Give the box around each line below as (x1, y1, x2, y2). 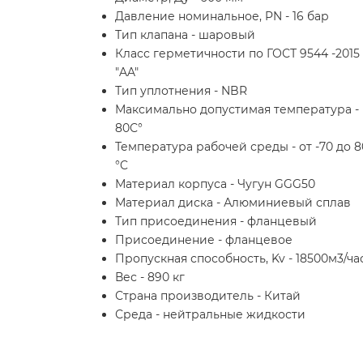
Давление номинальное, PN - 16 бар (115, 9, 329, 23)
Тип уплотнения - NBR (115, 83, 247, 98)
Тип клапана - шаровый (115, 28, 255, 42)
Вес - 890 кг (115, 270, 185, 284)
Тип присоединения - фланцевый (115, 214, 317, 228)
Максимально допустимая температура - (115, 102, 359, 117)
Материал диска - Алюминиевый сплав (115, 195, 351, 210)
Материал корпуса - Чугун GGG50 (115, 177, 315, 191)
